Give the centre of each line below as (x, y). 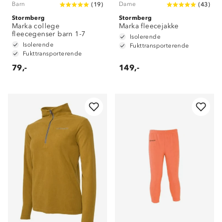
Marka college (36, 26)
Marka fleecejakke (149, 26)
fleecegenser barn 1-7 (49, 34)
